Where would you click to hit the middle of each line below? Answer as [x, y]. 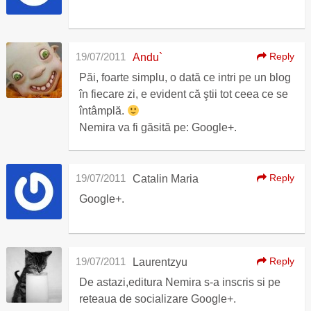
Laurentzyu [160, 262]
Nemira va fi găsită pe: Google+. [158, 127]
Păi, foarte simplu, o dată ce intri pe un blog [185, 77]
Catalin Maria [165, 179]
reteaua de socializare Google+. [157, 299]
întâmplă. [103, 111]
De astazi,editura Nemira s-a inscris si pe [179, 282]
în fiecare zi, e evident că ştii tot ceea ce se [183, 94]
